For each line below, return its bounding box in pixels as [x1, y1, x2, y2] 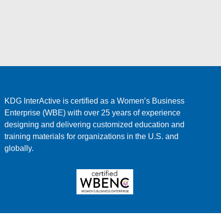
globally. [4, 144, 34, 152]
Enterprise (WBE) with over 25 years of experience [4, 108, 181, 117]
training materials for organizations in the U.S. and [4, 132, 179, 141]
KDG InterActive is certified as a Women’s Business [4, 96, 185, 105]
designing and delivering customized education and [4, 120, 185, 129]
